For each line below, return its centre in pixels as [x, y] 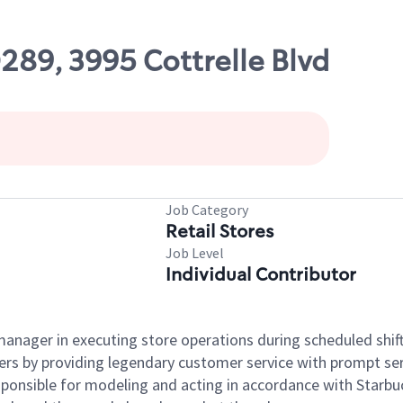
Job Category [207, 210]
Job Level [195, 253]
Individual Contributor [261, 274]
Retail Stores [219, 231]
